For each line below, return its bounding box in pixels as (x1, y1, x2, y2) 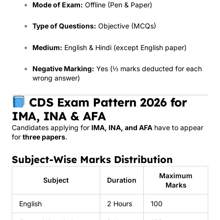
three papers (23, 132, 65, 141)
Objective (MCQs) (96, 22, 156, 30)
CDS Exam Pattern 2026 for (25, 94, 187, 110)
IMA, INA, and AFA (91, 123, 152, 132)
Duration (107, 176, 137, 184)
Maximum (159, 171, 192, 180)
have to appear (152, 123, 203, 132)
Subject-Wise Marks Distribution (12, 153, 173, 165)
